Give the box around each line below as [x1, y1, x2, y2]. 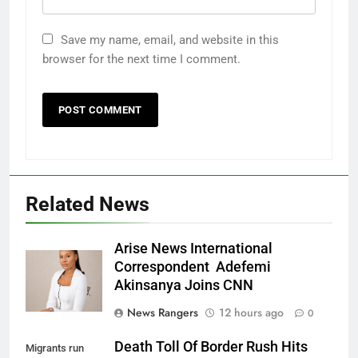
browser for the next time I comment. [42, 52, 241, 67]
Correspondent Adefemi [114, 259, 271, 276]
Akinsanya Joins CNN [114, 277, 253, 294]
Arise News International [114, 241, 272, 257]
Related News [26, 193, 149, 217]
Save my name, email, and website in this [61, 33, 279, 48]
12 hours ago [219, 304, 284, 321]
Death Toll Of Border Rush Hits [114, 339, 308, 356]
